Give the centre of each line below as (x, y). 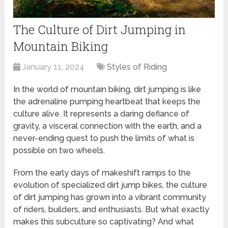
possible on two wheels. (59, 150)
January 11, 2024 (54, 67)
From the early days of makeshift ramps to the (102, 173)
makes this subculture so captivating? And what (104, 221)
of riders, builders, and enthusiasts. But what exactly (111, 209)
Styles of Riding (137, 67)
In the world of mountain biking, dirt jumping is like (107, 89)
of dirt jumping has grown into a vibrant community (110, 197)
